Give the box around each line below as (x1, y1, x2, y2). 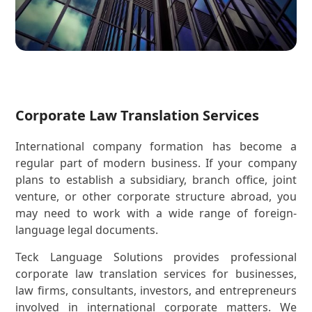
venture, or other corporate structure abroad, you (15, 189, 297, 205)
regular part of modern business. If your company (15, 155, 297, 171)
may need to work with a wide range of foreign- (15, 205, 297, 221)
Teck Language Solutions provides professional (15, 249, 297, 265)
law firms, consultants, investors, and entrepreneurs (15, 283, 297, 299)
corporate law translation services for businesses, (15, 266, 297, 282)
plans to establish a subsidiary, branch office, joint (15, 172, 297, 188)
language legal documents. (15, 222, 159, 238)
